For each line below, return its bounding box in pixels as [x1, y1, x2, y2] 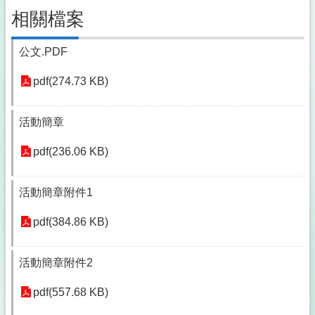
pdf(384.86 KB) [33, 216, 108, 228]
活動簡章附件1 [19, 186, 93, 198]
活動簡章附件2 [19, 257, 93, 269]
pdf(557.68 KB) [33, 286, 108, 298]
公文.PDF [19, 46, 67, 58]
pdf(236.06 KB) [33, 146, 108, 157]
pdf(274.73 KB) [33, 75, 108, 87]
